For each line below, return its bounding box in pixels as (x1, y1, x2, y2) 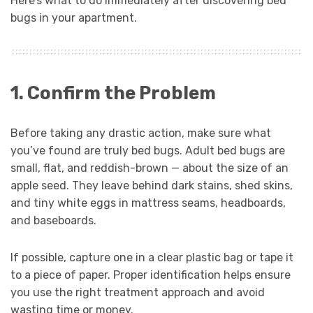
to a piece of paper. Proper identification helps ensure (10, 268, 291, 282)
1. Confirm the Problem (10, 82, 216, 103)
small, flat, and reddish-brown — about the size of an (10, 161, 289, 175)
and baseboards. (10, 213, 96, 227)
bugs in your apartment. (10, 11, 137, 25)
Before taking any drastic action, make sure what (10, 126, 271, 140)
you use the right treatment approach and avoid (10, 285, 265, 299)
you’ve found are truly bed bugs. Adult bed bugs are (10, 143, 285, 157)
